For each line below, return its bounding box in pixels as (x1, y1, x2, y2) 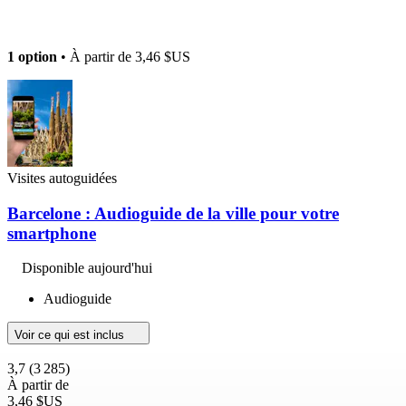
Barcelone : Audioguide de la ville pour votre (7, 203, 339, 223)
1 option (7, 48, 57, 64)
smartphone (7, 223, 96, 243)
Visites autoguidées (7, 169, 117, 186)
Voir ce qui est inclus (14, 328, 128, 343)
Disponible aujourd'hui (22, 260, 152, 276)
